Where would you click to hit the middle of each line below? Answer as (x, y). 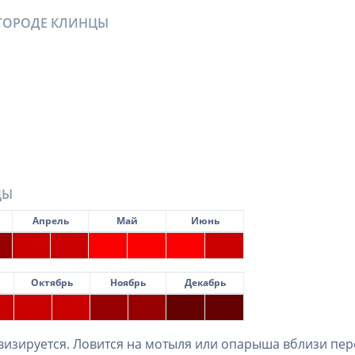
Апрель (50, 221)
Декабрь (205, 283)
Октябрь (52, 283)
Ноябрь (128, 283)
